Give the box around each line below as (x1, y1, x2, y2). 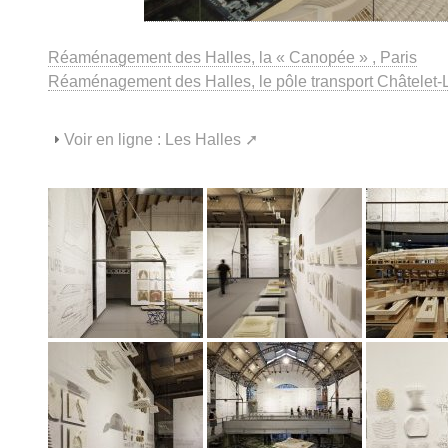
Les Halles (165, 131, 241, 148)
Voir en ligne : (64, 131, 165, 148)
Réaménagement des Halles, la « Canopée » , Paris (48, 49, 417, 66)
